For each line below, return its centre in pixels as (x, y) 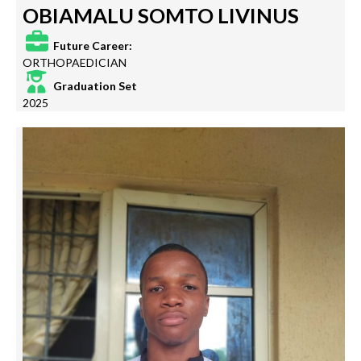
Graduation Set (94, 86)
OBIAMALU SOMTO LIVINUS (161, 16)
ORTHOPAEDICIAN (75, 63)
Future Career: (91, 46)
